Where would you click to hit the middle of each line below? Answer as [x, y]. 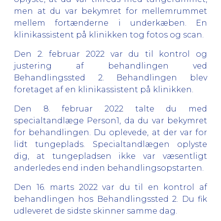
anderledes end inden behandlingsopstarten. [109, 168]
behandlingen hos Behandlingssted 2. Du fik [110, 199]
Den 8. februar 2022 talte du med [110, 109]
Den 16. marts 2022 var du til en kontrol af [110, 187]
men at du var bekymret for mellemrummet [110, 11]
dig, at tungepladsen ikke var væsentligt [110, 156]
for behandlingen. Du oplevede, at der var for [110, 132]
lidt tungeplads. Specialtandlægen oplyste [110, 144]
